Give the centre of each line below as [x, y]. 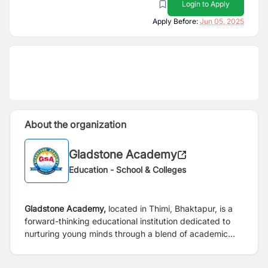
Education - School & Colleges [127, 170]
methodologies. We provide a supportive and [112, 259]
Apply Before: [175, 21]
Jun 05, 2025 [222, 21]
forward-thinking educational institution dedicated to [127, 221]
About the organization [75, 124]
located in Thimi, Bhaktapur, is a [169, 208]
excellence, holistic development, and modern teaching [133, 246]
